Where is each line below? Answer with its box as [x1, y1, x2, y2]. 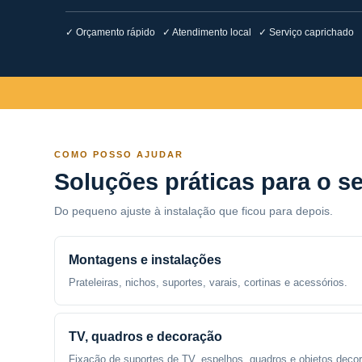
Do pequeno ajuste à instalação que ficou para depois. [54, 204, 334, 217]
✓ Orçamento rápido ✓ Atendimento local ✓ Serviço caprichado [65, 27, 354, 38]
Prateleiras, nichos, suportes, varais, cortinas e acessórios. [69, 276, 348, 288]
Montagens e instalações [69, 253, 222, 267]
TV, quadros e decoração [69, 330, 223, 343]
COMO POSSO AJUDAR [54, 149, 184, 159]
